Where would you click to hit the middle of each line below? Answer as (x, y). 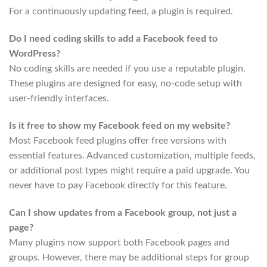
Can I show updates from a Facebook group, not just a (123, 212)
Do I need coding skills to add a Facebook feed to (113, 39)
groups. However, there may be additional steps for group (129, 257)
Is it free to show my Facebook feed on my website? (119, 125)
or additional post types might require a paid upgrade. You (129, 170)
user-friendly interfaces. (59, 99)
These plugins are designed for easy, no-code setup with (125, 84)
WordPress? (35, 54)
